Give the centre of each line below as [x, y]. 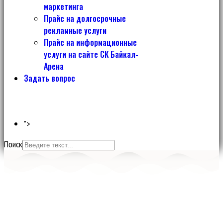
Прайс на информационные [90, 42]
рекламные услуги [75, 30]
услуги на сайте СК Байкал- [91, 54]
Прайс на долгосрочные [85, 18]
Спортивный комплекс [111, 191]
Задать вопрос [50, 78]
